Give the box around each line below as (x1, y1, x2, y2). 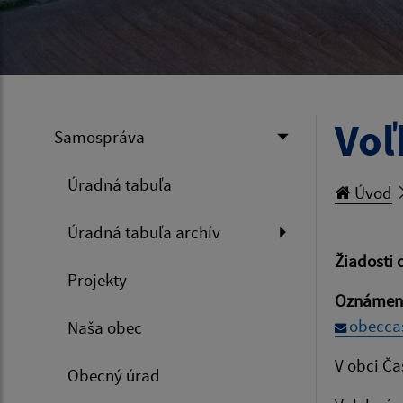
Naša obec (67, 317, 142, 338)
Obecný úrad (67, 364, 160, 386)
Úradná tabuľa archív (67, 221, 220, 243)
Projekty (67, 269, 127, 291)
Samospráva (54, 126, 145, 148)
